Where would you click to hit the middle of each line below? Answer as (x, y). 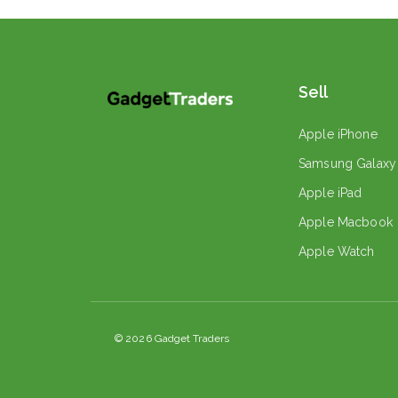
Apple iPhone (338, 134)
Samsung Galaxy (347, 163)
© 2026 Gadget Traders (172, 338)
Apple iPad (330, 193)
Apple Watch (337, 251)
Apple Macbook (346, 222)
